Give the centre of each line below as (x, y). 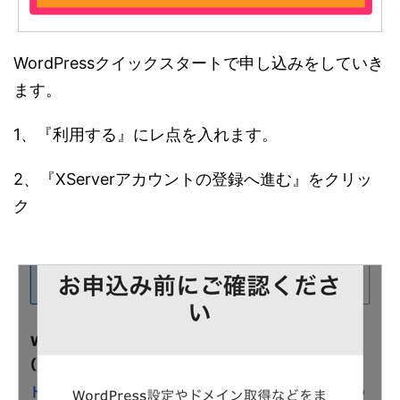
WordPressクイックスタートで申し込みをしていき (199, 63)
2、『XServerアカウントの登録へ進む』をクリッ (193, 179)
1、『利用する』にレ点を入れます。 (146, 135)
